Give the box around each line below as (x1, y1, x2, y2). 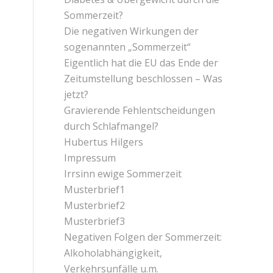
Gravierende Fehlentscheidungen (64, 103, 216, 117)
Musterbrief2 (64, 198, 126, 212)
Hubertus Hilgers (64, 135, 144, 149)
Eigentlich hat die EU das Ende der (64, 55, 219, 69)
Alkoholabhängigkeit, (64, 246, 163, 260)
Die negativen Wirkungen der (64, 24, 199, 38)
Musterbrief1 (64, 182, 126, 196)
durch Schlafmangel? (64, 119, 159, 133)
